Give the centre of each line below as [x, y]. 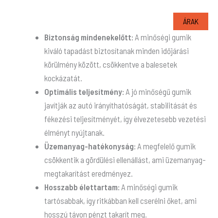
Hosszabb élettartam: [82, 187]
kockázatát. [63, 78]
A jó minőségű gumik [158, 91]
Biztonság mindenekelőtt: [89, 37]
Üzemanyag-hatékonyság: [90, 146]
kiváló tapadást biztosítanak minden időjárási [117, 50]
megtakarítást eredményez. [89, 173]
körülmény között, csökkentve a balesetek [111, 64]
